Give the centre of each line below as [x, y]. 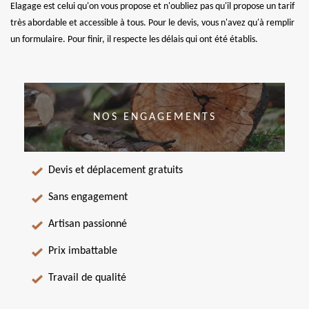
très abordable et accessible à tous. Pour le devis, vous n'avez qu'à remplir [152, 23]
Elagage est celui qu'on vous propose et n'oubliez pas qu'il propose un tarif [152, 7]
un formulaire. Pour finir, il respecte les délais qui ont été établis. [134, 40]
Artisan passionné [88, 224]
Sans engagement [88, 197]
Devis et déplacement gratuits [116, 170]
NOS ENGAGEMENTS [154, 117]
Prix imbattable [83, 251]
